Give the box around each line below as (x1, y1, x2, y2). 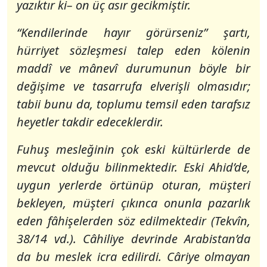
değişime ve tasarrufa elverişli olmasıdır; (17, 78, 250, 94)
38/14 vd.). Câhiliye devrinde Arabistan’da (17, 231, 250, 247)
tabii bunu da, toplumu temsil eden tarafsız (17, 96, 250, 112)
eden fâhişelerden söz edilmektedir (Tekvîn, (17, 213, 250, 229)
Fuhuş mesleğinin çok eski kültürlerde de (17, 141, 250, 157)
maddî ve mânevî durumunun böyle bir (17, 60, 250, 76)
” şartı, (203, 24, 251, 41)
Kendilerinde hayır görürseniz (21, 24, 204, 41)
